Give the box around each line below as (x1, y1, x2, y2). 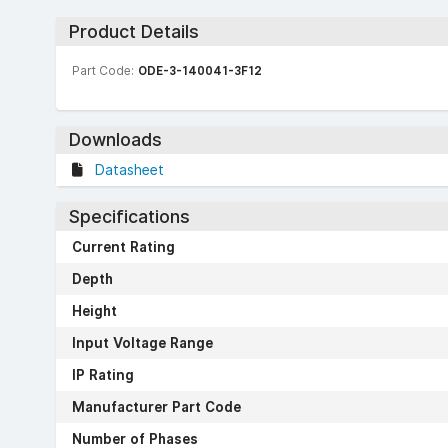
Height (72, 302, 117, 319)
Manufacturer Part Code (72, 398, 241, 415)
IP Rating (72, 366, 134, 383)
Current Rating (72, 238, 175, 255)
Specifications (68, 205, 190, 227)
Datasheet (95, 162, 164, 178)
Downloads (68, 129, 162, 151)
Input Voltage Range (72, 334, 213, 351)
